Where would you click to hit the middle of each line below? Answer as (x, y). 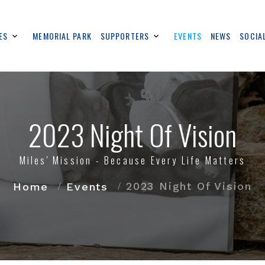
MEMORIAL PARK (62, 35)
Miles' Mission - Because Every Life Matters (132, 160)
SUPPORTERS (125, 35)
